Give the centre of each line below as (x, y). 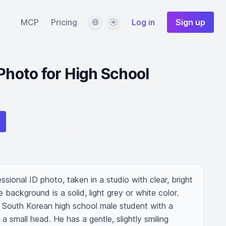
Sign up (190, 22)
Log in (143, 22)
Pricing (64, 22)
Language (107, 22)
